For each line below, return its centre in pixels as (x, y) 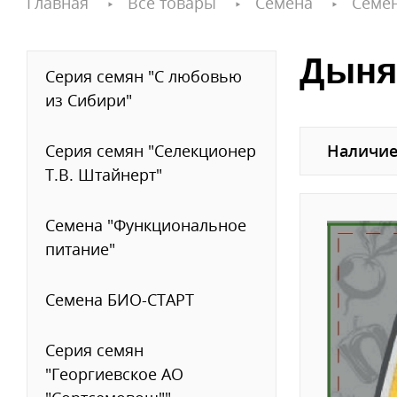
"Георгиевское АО (114, 374)
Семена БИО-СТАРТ (120, 300)
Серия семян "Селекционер (151, 151)
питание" (80, 249)
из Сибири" (89, 100)
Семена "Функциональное (146, 225)
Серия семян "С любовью (144, 76)
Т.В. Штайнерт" (104, 175)
